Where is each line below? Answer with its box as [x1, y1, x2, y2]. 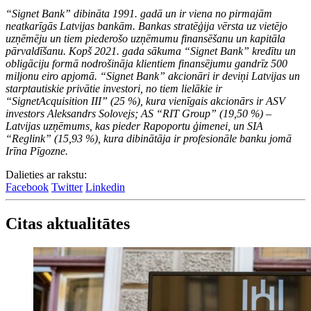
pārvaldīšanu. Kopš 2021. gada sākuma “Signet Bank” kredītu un [6, 45, 296, 58]
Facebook [6, 181, 49, 194]
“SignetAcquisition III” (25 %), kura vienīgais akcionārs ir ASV [6, 95, 285, 108]
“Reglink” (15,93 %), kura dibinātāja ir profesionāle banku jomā [6, 133, 292, 145]
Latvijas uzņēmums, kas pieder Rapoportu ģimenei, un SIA [6, 120, 263, 133]
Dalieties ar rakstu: [6, 169, 87, 181]
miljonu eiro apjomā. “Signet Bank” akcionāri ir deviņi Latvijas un [6, 70, 300, 83]
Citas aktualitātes [6, 215, 130, 233]
